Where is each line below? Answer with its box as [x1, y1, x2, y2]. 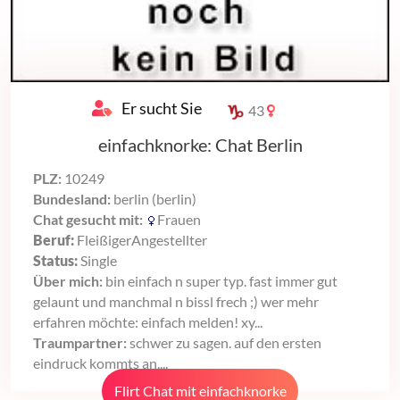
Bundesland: [33, 189, 111, 207]
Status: [33, 251, 80, 269]
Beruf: [33, 230, 77, 248]
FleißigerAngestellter [77, 230, 207, 248]
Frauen [157, 210, 201, 228]
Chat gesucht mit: [33, 210, 146, 228]
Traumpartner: [33, 333, 129, 351]
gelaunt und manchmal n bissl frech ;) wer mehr [33, 292, 319, 310]
